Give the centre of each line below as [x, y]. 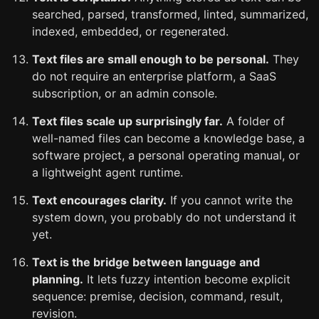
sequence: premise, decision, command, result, [157, 296]
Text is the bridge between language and [146, 262]
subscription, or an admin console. [125, 93]
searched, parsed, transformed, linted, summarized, [170, 14]
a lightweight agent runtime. [108, 172]
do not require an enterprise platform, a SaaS [154, 76]
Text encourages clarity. [99, 200]
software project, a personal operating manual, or [166, 155]
